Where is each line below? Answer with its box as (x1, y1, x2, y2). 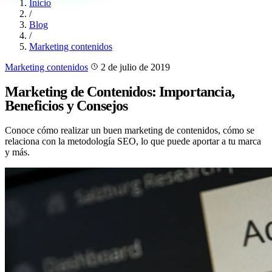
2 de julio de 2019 (101, 62, 170, 73)
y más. (5, 147, 30, 157)
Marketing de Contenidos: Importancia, (5, 84, 234, 100)
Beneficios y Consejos (5, 98, 128, 114)
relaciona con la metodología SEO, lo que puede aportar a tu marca (5, 136, 261, 146)
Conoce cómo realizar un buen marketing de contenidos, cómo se (5, 125, 254, 135)
